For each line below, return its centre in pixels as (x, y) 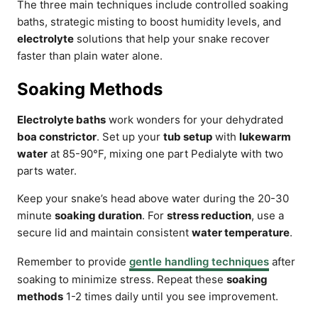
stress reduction (209, 215)
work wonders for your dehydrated (194, 120)
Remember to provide (73, 262)
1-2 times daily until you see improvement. (171, 296)
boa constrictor (57, 137)
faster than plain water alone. (90, 56)
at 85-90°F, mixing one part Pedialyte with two (165, 154)
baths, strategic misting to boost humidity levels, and (149, 22)
